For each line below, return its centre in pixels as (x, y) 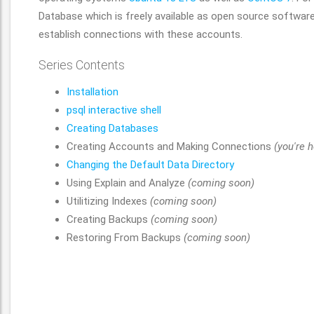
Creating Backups (109, 219)
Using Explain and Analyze (127, 183)
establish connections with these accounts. (141, 34)
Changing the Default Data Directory (150, 165)
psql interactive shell (114, 110)
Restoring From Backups (125, 238)
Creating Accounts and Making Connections (170, 146)
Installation (93, 92)
